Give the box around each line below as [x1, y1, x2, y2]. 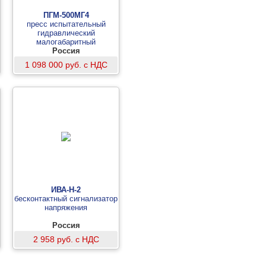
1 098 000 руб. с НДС [24, 60, 107, 69]
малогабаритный [36, 37, 96, 46]
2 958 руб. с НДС [33, 235, 99, 244]
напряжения [45, 203, 87, 212]
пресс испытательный [26, 20, 106, 28]
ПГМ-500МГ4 [43, 11, 89, 20]
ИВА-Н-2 [51, 185, 81, 194]
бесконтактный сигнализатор [14, 194, 118, 203]
